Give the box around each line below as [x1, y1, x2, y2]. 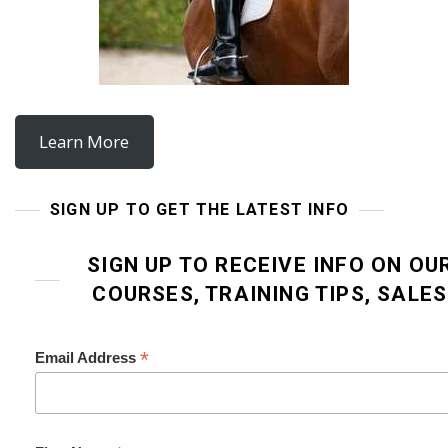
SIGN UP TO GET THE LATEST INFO [50, 199, 349, 219]
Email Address [35, 348, 140, 366]
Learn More [39, 130, 130, 154]
